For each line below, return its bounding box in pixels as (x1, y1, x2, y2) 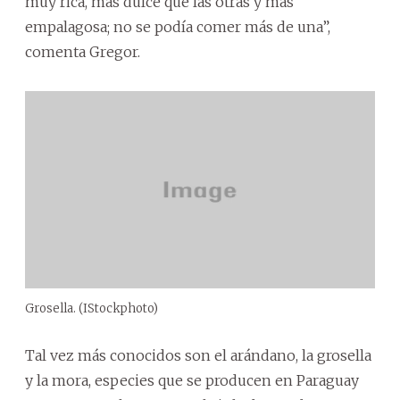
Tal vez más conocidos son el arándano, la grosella (25, 346, 371, 364)
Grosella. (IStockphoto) (25, 300, 158, 316)
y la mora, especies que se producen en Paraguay (25, 371, 359, 389)
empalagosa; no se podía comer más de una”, (25, 18, 330, 37)
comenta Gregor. (25, 43, 140, 62)
